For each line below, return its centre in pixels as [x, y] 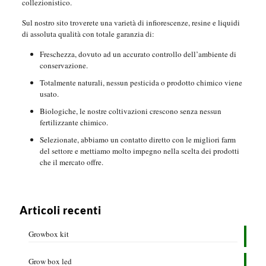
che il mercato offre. [71, 162]
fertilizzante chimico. [74, 122]
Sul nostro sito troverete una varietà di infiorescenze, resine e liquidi [131, 22]
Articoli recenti [61, 210]
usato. [49, 94]
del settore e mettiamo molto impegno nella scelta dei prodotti [139, 151]
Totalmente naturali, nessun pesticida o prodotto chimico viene [141, 82]
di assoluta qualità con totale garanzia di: [88, 34]
